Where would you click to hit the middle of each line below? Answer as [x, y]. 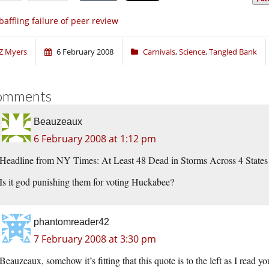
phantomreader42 [71, 222]
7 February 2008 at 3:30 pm [95, 239]
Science [192, 51]
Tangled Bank [233, 51]
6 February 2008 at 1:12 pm [95, 138]
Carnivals [159, 51]
